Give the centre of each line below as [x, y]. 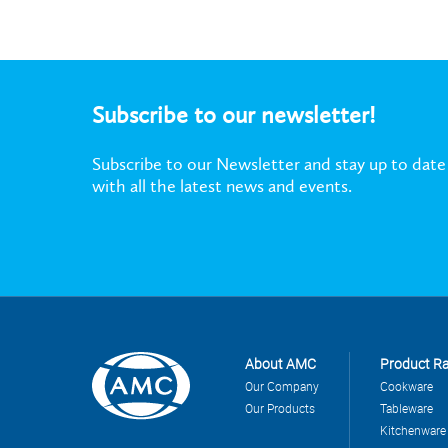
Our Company [282, 385]
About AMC [280, 363]
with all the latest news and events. [222, 185]
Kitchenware [413, 429]
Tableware [406, 407]
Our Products [280, 407]
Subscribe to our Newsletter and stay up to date [269, 163]
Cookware [406, 385]
